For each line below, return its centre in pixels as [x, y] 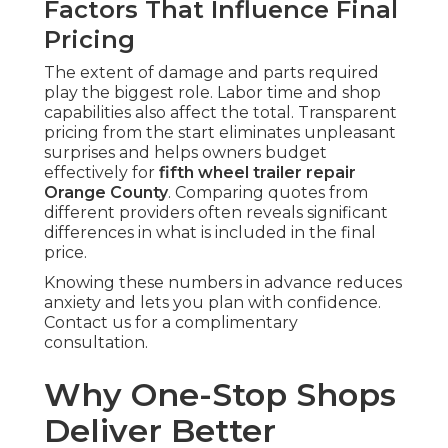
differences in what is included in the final [210, 233]
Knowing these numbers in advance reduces [223, 283]
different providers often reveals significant [216, 213]
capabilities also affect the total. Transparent [220, 113]
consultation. [96, 343]
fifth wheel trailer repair [257, 173]
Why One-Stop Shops [220, 395]
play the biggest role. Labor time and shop [212, 93]
